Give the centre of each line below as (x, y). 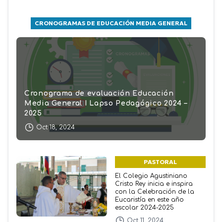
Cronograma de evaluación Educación (99, 93)
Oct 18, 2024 (55, 127)
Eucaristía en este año (149, 199)
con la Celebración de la (155, 192)
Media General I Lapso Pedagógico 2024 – (106, 103)
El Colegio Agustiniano (151, 176)
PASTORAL (160, 162)
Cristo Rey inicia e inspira (154, 184)
